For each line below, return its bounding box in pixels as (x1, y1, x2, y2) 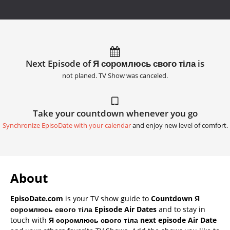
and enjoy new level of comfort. (130, 121, 228, 130)
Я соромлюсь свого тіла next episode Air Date (49, 215, 217, 225)
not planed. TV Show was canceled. (62, 71, 168, 80)
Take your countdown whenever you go (32, 107, 198, 119)
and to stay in (157, 204, 205, 214)
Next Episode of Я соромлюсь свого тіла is (26, 57, 204, 69)
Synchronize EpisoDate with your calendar (2, 121, 131, 130)
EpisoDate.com (10, 193, 63, 203)
